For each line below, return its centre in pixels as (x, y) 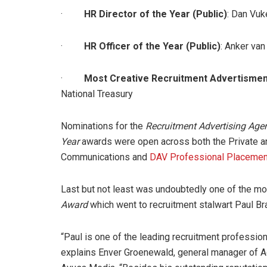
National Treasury (97, 94)
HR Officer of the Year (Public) (152, 46)
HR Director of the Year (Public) (156, 14)
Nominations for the (103, 126)
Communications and (105, 157)
